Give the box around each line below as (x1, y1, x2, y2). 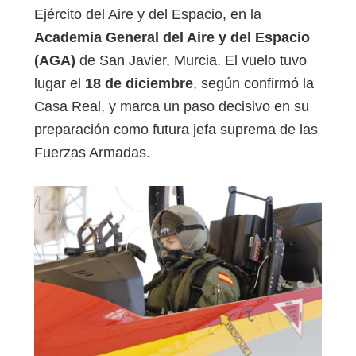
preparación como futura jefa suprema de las (34, 122, 318, 138)
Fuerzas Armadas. (34, 145, 150, 161)
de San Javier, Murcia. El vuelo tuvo (75, 52, 307, 69)
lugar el (34, 75, 85, 92)
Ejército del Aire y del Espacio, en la (34, 6, 261, 23)
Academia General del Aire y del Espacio (34, 29, 310, 46)
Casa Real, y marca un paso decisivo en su (34, 99, 309, 115)
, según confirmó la (193, 75, 314, 92)
